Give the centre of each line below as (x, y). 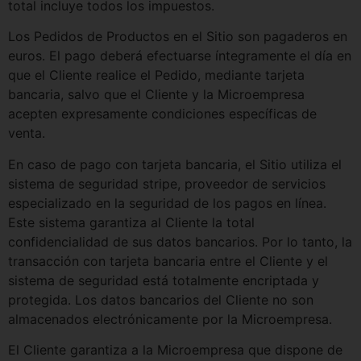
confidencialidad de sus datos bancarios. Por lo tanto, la (180, 241)
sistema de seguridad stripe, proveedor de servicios (167, 183)
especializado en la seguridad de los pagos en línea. (167, 203)
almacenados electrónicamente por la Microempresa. (170, 319)
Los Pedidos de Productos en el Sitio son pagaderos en (178, 37)
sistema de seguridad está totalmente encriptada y (164, 280)
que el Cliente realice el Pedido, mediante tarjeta (156, 75)
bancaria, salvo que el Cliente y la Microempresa (156, 95)
